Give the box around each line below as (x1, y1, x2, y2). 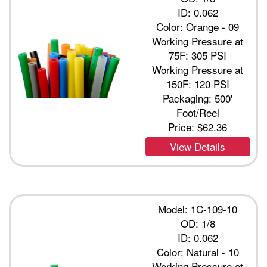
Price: (168, 119, 198, 135)
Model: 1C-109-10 (158, 201, 238, 217)
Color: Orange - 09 (156, 19, 240, 35)
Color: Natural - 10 (156, 244, 239, 260)
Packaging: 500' (163, 91, 233, 106)
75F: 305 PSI (169, 48, 227, 63)
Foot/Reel (176, 105, 219, 120)
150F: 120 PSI (166, 76, 229, 92)
